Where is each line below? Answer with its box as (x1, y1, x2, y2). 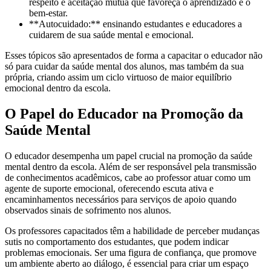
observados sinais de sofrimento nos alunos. (5, 205, 171, 216)
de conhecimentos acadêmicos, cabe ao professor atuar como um (5, 172, 250, 183)
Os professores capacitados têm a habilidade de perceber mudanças (5, 226, 260, 237)
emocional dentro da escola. (5, 83, 111, 94)
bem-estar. (29, 8, 68, 19)
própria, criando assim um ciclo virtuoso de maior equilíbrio (5, 72, 232, 83)
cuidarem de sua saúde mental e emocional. (29, 30, 194, 41)
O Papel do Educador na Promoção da (5, 106, 243, 122)
